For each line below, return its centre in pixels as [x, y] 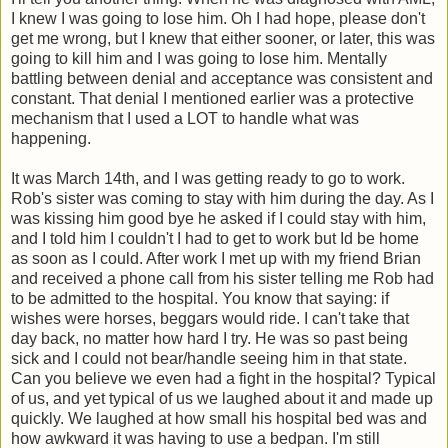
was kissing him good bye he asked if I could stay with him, [218, 219]
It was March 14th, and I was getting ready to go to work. [208, 179]
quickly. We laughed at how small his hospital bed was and [219, 419]
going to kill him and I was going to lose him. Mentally [199, 59]
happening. [51, 139]
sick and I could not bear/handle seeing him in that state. [209, 359]
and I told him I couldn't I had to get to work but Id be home [215, 239]
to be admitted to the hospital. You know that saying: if [200, 299]
